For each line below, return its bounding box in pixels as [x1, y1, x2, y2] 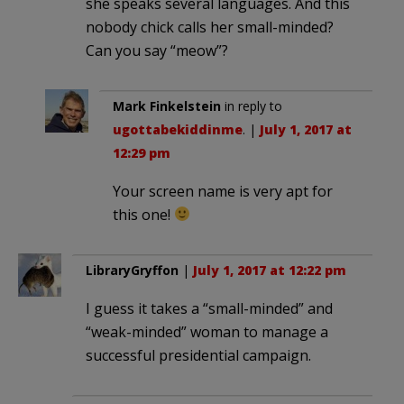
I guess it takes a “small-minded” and [86, 298, 333, 318]
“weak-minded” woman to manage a [86, 321, 328, 342]
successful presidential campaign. [86, 344, 311, 365]
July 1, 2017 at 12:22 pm [193, 261, 346, 279]
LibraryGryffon [86, 261, 179, 279]
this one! [113, 204, 174, 225]
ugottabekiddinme [113, 120, 243, 138]
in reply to [221, 96, 282, 115]
